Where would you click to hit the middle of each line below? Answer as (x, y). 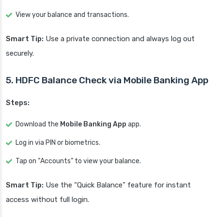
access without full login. (47, 200)
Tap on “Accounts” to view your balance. (78, 161)
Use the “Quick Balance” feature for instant (117, 185)
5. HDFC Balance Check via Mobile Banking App (107, 80)
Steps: (18, 103)
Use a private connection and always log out (119, 39)
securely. (20, 54)
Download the (38, 124)
